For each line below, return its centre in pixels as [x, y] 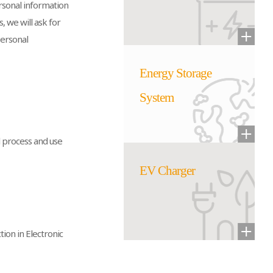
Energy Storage [176, 73]
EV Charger [168, 171]
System [157, 97]
